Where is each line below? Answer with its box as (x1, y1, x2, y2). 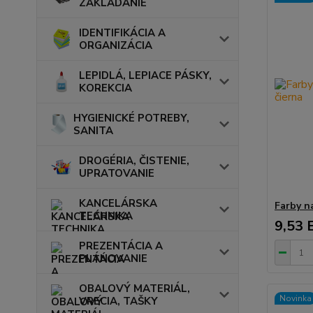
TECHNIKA (79, 208, 133, 223)
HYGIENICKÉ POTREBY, (73, 110, 189, 125)
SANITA (73, 123, 113, 138)
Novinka (279, 293, 312, 304)
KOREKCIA (79, 80, 132, 95)
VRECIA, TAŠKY (79, 293, 158, 308)
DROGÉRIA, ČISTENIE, (79, 153, 189, 168)
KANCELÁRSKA (79, 196, 157, 210)
